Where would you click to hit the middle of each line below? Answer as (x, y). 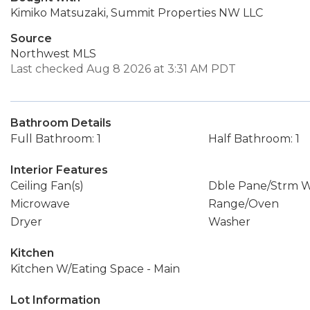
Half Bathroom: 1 (254, 139)
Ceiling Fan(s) (47, 186)
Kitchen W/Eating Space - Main (95, 269)
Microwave (40, 204)
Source (31, 38)
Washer (229, 222)
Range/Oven (243, 204)
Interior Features (59, 170)
